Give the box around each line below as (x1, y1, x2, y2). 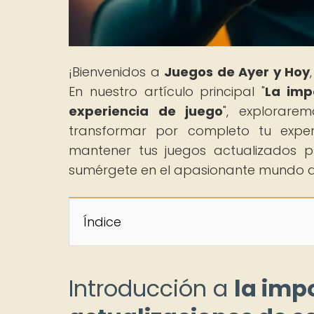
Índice (83, 212, 121, 231)
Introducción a (69, 272, 234, 304)
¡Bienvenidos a (69, 62, 165, 81)
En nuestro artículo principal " (69, 82, 266, 100)
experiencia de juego (69, 102, 224, 120)
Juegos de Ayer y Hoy (164, 62, 310, 81)
